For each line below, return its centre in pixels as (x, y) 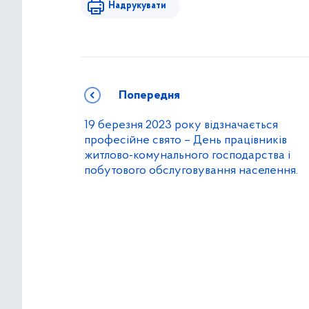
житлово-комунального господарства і (187, 156)
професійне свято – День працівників (186, 141)
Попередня (149, 96)
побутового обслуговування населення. (191, 171)
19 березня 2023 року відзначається (181, 126)
